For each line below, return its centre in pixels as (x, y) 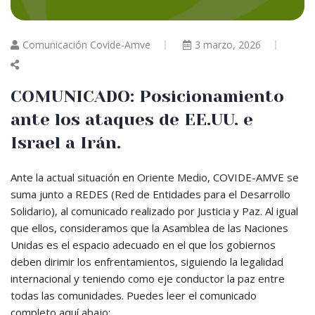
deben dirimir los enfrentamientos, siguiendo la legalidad (147, 262)
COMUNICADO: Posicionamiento (147, 97)
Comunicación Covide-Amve (86, 44)
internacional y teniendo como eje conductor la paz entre (148, 279)
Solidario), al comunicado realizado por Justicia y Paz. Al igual (154, 211)
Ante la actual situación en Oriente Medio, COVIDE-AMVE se (155, 178)
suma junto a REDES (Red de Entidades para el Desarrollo (150, 194)
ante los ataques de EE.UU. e (132, 120)
